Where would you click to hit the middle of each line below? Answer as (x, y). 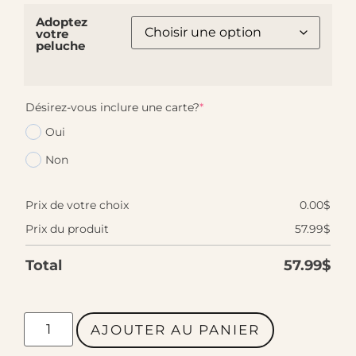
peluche (60, 45)
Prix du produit (67, 228)
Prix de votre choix (77, 205)
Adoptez (62, 21)
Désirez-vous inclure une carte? (112, 107)
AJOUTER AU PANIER (175, 329)
